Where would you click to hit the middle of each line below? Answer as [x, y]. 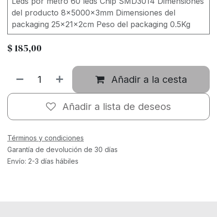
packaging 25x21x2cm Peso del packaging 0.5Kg [101, 24]
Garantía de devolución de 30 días [62, 149]
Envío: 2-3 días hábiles [43, 161]
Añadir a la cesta [149, 79]
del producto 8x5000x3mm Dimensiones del [93, 12]
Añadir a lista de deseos [117, 106]
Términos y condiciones [46, 138]
